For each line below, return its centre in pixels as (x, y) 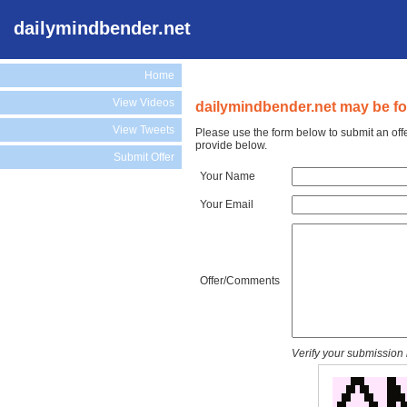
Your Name (228, 176)
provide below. (231, 145)
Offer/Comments (240, 280)
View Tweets (144, 130)
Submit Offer (144, 157)
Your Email (227, 204)
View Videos (144, 103)
